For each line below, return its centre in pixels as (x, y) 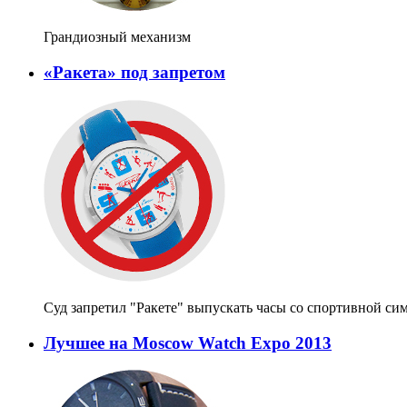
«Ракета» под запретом (134, 73)
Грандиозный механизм (117, 37)
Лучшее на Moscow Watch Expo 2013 (188, 342)
